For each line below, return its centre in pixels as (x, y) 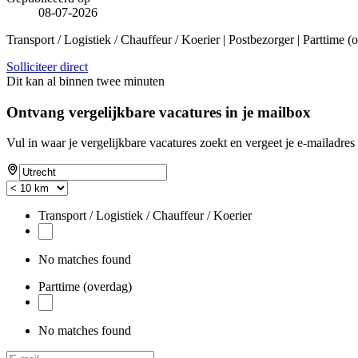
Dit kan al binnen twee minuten (86, 81)
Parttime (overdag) (85, 287)
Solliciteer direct (47, 66)
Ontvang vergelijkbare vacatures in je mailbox (159, 112)
